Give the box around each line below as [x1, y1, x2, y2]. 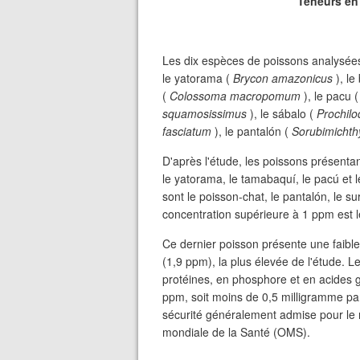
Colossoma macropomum [170, 88, 301, 104]
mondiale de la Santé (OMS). [162, 324, 310, 340]
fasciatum [162, 123, 211, 139]
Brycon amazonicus [233, 70, 333, 86]
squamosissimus [162, 105, 247, 121]
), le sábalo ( [247, 105, 317, 121]
